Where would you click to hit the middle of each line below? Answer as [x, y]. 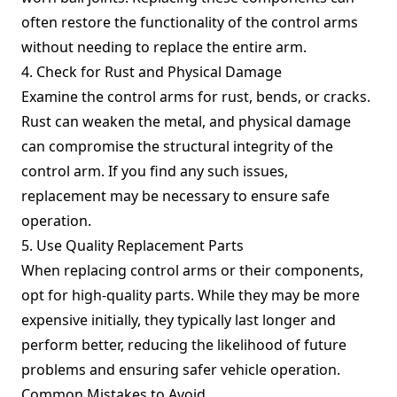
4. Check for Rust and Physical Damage [152, 72]
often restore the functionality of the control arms [190, 22]
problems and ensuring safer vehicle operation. [181, 370]
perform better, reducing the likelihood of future [184, 345]
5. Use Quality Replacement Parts [132, 245]
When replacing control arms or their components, [192, 270]
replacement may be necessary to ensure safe [175, 196]
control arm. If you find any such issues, [155, 171]
